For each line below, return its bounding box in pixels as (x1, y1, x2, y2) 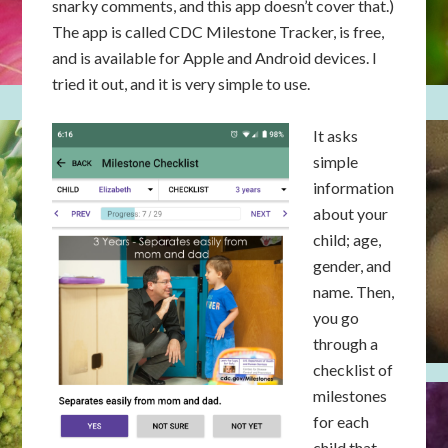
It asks (313, 126, 359, 145)
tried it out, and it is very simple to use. (52, 74, 314, 93)
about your (313, 204, 389, 223)
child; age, (313, 230, 382, 249)
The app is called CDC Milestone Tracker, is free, (52, 22, 385, 41)
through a (313, 334, 379, 353)
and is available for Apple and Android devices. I (52, 48, 378, 67)
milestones (313, 386, 388, 405)
